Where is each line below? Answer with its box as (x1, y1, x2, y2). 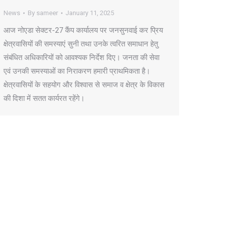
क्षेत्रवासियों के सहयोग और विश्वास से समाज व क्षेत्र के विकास (4, 80, 164, 89)
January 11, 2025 (66, 9, 114, 17)
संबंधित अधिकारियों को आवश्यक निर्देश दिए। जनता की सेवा (4, 53, 159, 62)
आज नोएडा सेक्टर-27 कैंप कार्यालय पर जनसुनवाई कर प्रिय (4, 26, 163, 35)
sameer (36, 9, 58, 17)
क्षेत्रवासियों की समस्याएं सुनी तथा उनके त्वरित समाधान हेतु (4, 39, 158, 48)
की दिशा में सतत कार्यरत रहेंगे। (4, 94, 85, 103)
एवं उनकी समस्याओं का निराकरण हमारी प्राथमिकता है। (4, 67, 150, 76)
